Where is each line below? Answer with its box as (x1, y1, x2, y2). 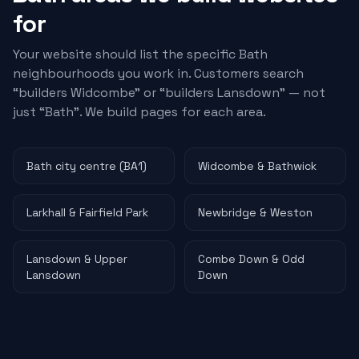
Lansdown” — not (214, 84, 325, 101)
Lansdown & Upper (26, 252, 127, 266)
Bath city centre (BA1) (26, 159, 147, 173)
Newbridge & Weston (198, 205, 313, 220)
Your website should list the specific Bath (13, 46, 268, 63)
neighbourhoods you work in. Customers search (13, 65, 304, 82)
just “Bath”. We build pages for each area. (13, 103, 266, 120)
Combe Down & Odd (198, 252, 305, 266)
